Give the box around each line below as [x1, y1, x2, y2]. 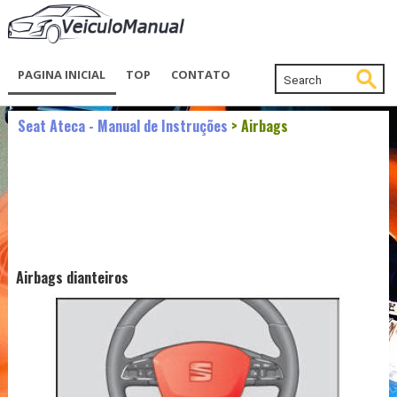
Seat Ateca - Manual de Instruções [17, 115, 228, 137]
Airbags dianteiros [15, 267, 128, 289]
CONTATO [171, 66, 231, 83]
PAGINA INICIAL [18, 66, 106, 83]
